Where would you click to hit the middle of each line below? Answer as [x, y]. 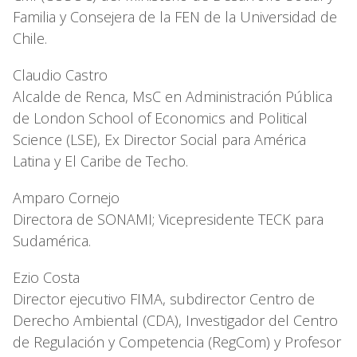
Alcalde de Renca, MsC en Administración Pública [173, 96]
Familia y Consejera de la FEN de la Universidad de [175, 16]
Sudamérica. [54, 240]
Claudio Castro [60, 75]
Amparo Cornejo [66, 197]
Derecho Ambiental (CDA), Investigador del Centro [175, 320]
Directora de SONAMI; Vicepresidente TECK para [168, 219]
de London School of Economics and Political [160, 118]
